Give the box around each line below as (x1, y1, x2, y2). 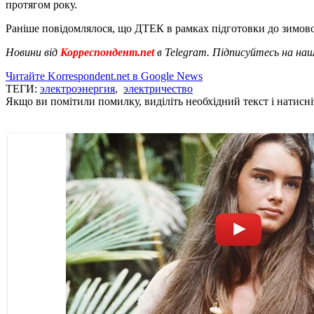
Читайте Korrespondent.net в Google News (6, 69, 203, 82)
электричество (123, 82, 193, 95)
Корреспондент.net (57, 46, 157, 58)
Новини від (6, 46, 57, 58)
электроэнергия (40, 82, 115, 95)
